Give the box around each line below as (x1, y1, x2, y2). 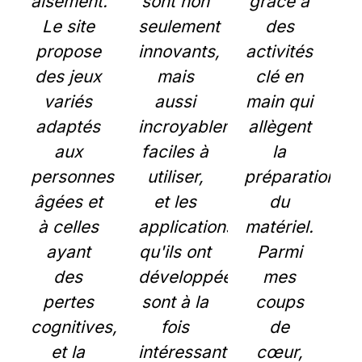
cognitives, (31, 317, 117, 337)
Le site (41, 16, 95, 36)
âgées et (33, 192, 103, 212)
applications (137, 217, 234, 237)
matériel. (245, 217, 314, 237)
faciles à (141, 141, 209, 162)
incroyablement (137, 116, 261, 137)
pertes (42, 292, 94, 312)
